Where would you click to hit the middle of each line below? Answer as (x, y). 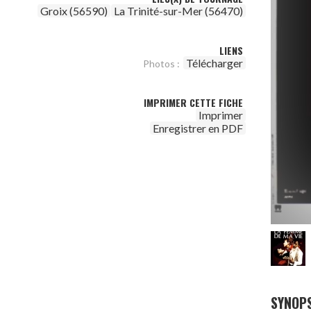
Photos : (161, 64)
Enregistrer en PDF (198, 128)
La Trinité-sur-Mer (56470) (178, 11)
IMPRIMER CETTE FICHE (193, 102)
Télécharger (215, 63)
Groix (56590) (74, 11)
